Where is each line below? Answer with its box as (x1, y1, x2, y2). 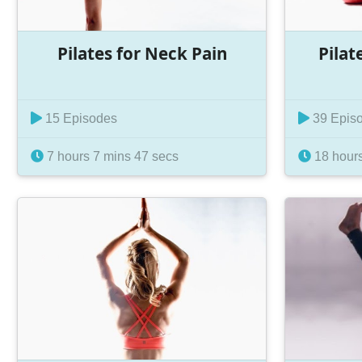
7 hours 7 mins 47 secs (43, 149, 179, 164)
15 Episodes (41, 112, 117, 126)
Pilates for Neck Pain (57, 41, 228, 65)
